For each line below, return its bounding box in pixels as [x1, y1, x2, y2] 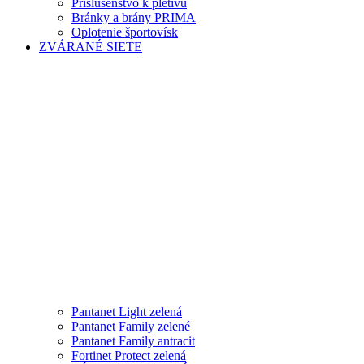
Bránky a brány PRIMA [71, 10, 196, 24]
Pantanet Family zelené [71, 318, 190, 333]
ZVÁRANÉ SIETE [39, 39, 142, 54]
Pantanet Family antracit [71, 333, 195, 348]
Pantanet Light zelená [71, 304, 182, 318]
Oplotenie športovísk [71, 24, 178, 39]
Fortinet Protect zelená [71, 348, 186, 362]
